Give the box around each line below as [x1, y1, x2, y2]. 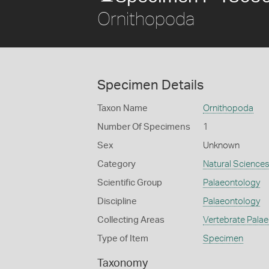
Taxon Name [97, 104, 148, 113]
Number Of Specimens [97, 122, 190, 131]
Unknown [202, 141, 240, 150]
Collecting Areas [97, 216, 165, 225]
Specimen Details [97, 79, 204, 92]
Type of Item [97, 234, 148, 243]
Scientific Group [97, 178, 162, 187]
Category [97, 160, 136, 169]
